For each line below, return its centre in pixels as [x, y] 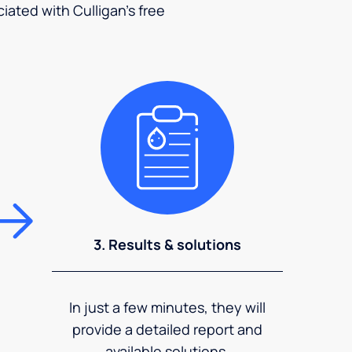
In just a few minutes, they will [168, 307]
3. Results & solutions [168, 244]
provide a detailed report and [168, 329]
